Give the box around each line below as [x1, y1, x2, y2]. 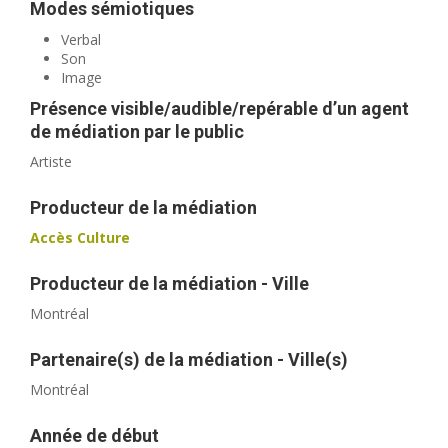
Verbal [61, 30, 102, 50]
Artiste [30, 152, 73, 172]
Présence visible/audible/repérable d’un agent [30, 98, 410, 120]
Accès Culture [30, 228, 131, 248]
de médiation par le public [30, 121, 245, 143]
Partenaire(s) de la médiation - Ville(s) [30, 349, 349, 371]
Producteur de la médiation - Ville [30, 273, 310, 295]
